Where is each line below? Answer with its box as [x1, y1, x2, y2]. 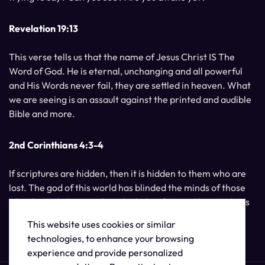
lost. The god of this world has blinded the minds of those [9, 182, 245, 194]
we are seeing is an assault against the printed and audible [9, 93, 251, 106]
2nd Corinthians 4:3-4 [9, 139, 104, 151]
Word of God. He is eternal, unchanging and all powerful [9, 65, 243, 77]
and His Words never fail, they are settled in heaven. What [9, 79, 251, 92]
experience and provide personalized [27, 247, 183, 258]
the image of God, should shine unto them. [9, 210, 185, 222]
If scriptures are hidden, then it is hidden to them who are [9, 167, 246, 180]
